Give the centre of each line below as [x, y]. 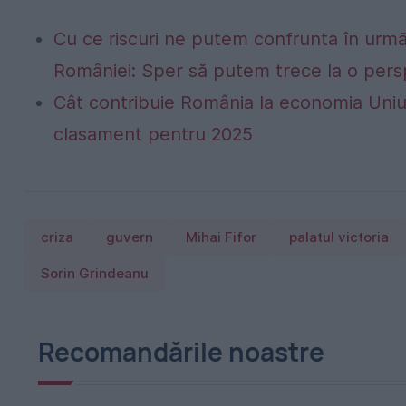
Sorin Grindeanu [95, 273]
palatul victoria [339, 237]
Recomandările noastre [181, 351]
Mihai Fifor [221, 237]
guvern [130, 237]
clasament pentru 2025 [153, 134]
